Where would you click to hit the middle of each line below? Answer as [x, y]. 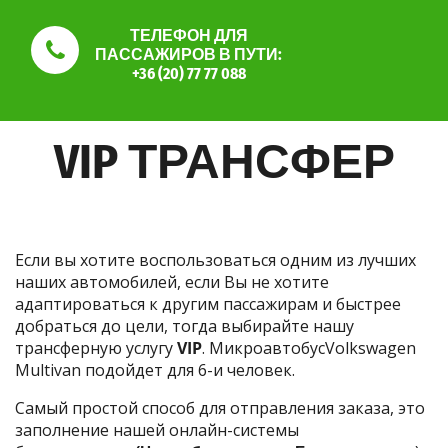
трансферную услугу [96, 347]
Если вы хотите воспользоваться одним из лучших [215, 259]
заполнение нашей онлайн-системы [157, 429]
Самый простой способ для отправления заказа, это [220, 407]
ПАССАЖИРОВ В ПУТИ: [189, 55]
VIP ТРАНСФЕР [224, 161]
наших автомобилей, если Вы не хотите [172, 281]
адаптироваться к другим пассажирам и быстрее [208, 303]
